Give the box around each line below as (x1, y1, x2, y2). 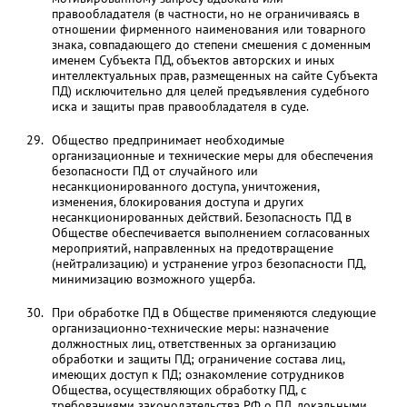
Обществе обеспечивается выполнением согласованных (51, 224, 370, 241)
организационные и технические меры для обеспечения (51, 147, 373, 164)
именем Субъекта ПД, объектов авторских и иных (51, 52, 334, 68)
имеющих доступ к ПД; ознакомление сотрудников (51, 366, 344, 382)
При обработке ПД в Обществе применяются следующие (51, 304, 376, 321)
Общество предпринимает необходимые (51, 132, 284, 148)
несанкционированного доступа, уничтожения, (51, 178, 319, 194)
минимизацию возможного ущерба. (51, 271, 255, 287)
